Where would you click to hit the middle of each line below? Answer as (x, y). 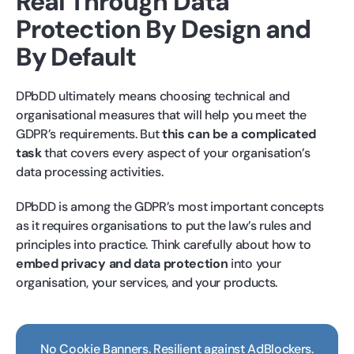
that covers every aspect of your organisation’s (176, 153)
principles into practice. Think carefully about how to (164, 244)
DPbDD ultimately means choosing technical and (153, 96)
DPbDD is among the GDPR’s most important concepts (170, 206)
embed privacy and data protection (122, 263)
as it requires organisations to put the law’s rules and (164, 225)
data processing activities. (90, 171)
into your (254, 263)
